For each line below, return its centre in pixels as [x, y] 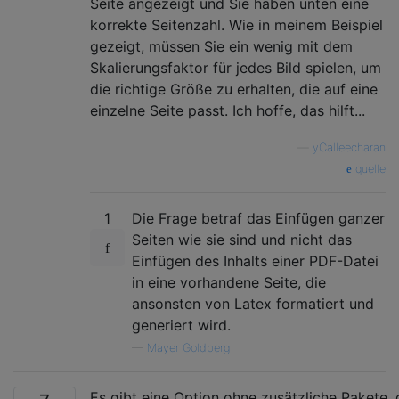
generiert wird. [181, 325]
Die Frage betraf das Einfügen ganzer [258, 218]
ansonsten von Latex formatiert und [253, 303]
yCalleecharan [349, 147]
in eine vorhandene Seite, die [229, 282]
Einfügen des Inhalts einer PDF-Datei [255, 261]
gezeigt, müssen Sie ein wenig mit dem [221, 46]
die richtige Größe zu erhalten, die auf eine [234, 89]
